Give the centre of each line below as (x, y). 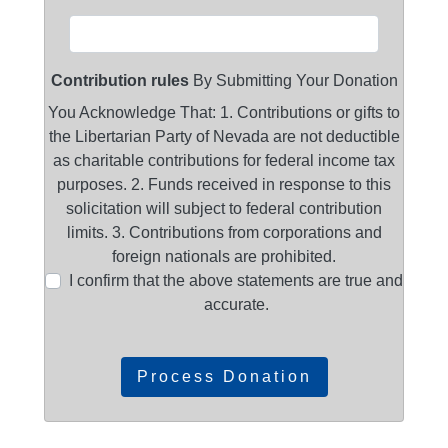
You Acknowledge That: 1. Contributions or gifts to (224, 112)
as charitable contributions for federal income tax (224, 160)
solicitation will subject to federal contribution (224, 208)
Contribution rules (119, 80)
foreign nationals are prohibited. (224, 256)
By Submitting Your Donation (293, 80)
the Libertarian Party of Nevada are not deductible (224, 136)
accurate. (236, 304)
